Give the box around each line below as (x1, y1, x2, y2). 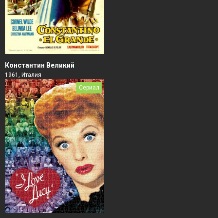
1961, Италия (5, 72, 41, 79)
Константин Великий (5, 61, 74, 70)
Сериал (79, 84, 99, 91)
